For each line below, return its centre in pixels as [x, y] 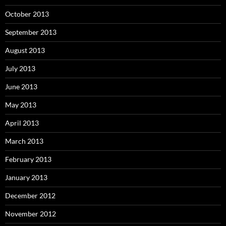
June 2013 [21, 87]
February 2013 [28, 159]
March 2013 [24, 141]
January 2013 [26, 178]
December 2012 [30, 196]
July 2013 [20, 69]
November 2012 [31, 214]
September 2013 [31, 32]
